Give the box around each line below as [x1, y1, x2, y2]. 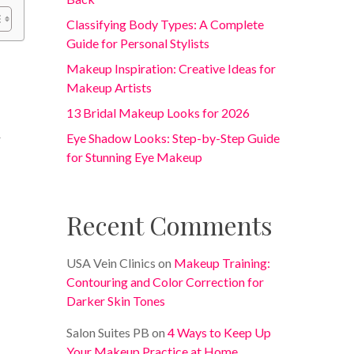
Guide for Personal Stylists [66, 36, 210, 51]
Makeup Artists [66, 80, 153, 95]
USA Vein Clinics [66, 255, 156, 270]
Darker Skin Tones [66, 293, 166, 308]
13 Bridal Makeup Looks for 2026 [66, 105, 250, 120]
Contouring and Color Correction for [66, 274, 265, 289]
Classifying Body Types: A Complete [66, 17, 265, 32]
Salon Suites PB [66, 325, 150, 340]
